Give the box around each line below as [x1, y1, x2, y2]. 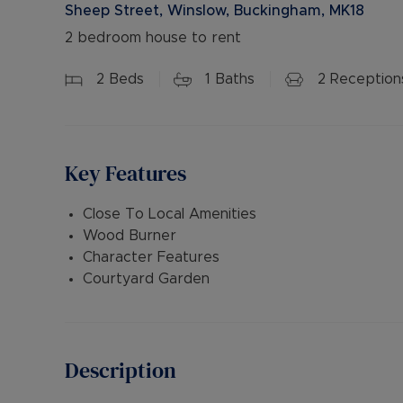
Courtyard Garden [83, 272, 210, 286]
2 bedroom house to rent [65, 31, 241, 45]
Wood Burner [83, 228, 176, 243]
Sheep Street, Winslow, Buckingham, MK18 [65, 4, 364, 18]
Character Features [83, 250, 219, 264]
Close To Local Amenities [83, 207, 256, 221]
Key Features [65, 158, 186, 188]
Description [65, 355, 176, 385]
